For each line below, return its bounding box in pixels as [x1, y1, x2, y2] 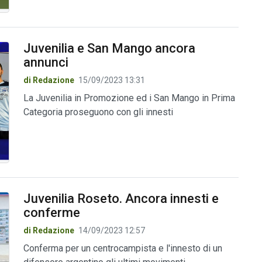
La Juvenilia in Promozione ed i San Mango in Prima [23, 92, 235, 104]
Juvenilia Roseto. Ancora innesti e [23, 191, 219, 206]
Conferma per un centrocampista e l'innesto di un [23, 243, 222, 254]
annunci [23, 54, 68, 70]
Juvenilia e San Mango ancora [23, 40, 195, 56]
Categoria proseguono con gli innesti [23, 106, 173, 118]
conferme [23, 205, 80, 220]
